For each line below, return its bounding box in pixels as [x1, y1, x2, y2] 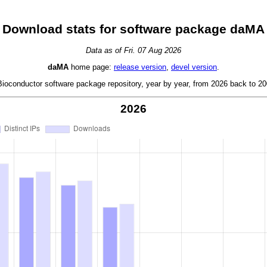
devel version [171, 62, 217, 72]
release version [114, 62, 166, 72]
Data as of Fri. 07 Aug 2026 [86, 45, 181, 55]
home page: [69, 62, 114, 72]
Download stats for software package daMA [2, 22, 265, 37]
